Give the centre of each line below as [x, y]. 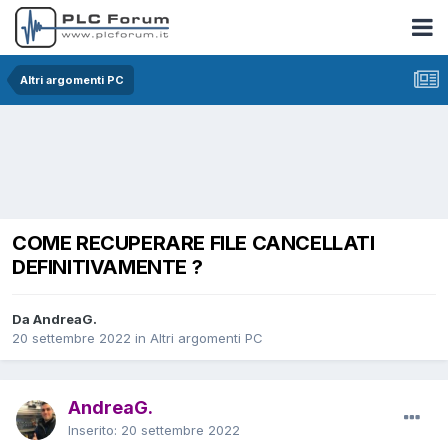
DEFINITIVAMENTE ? [107, 266]
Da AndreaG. [54, 318]
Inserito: [94, 429]
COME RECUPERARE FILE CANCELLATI [193, 242]
